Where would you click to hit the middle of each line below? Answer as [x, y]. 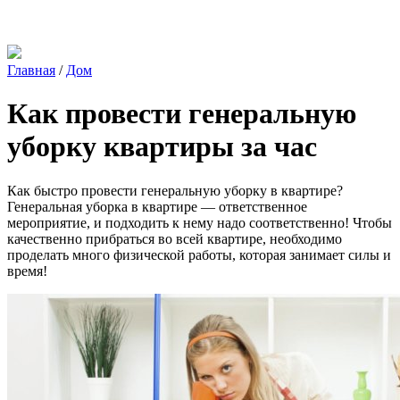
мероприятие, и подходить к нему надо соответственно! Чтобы [200, 222]
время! [27, 271]
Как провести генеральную [182, 114]
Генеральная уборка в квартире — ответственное [157, 206]
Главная [31, 70]
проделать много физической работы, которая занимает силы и [199, 254]
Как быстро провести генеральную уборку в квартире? [175, 190]
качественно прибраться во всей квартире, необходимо [175, 238]
